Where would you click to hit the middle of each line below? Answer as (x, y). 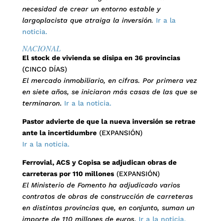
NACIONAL (41, 48)
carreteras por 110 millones (68, 174)
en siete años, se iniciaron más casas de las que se (110, 92)
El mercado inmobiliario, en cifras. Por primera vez (109, 80)
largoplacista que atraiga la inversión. (88, 20)
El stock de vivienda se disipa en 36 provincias (101, 58)
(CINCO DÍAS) (44, 69)
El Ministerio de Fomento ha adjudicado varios (101, 185)
